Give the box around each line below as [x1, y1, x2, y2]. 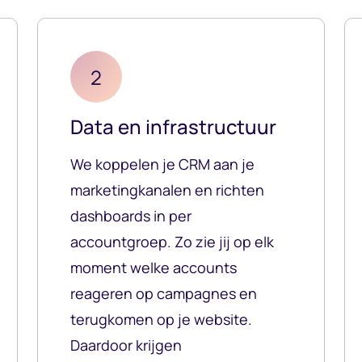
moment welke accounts [70, 258, 237, 278]
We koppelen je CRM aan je [70, 154, 255, 175]
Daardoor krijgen [70, 335, 182, 356]
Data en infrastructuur [70, 113, 276, 141]
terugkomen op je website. [70, 309, 252, 330]
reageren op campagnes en [70, 284, 257, 304]
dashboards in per [70, 206, 192, 226]
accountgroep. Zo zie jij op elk [70, 232, 274, 252]
